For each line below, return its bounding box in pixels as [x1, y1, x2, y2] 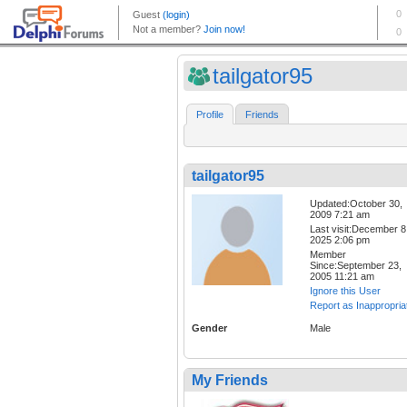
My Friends [192, 372, 268, 389]
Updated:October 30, [310, 198, 402, 210]
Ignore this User [310, 285, 381, 297]
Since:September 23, [310, 260, 402, 272]
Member [310, 249, 346, 261]
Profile [196, 109, 223, 121]
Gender [192, 323, 227, 334]
